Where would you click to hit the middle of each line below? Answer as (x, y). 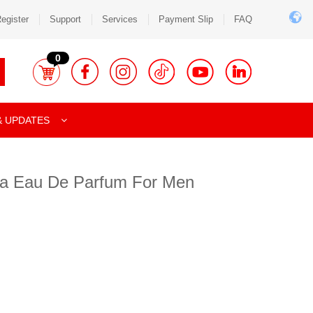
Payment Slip (186, 19)
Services (120, 19)
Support (65, 19)
